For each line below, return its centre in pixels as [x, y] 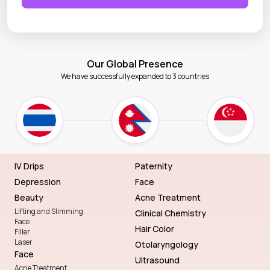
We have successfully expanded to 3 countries [135, 77]
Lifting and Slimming [49, 212]
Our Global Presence [135, 64]
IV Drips [29, 166]
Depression [38, 182]
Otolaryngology [167, 245]
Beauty [29, 198]
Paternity [154, 166]
